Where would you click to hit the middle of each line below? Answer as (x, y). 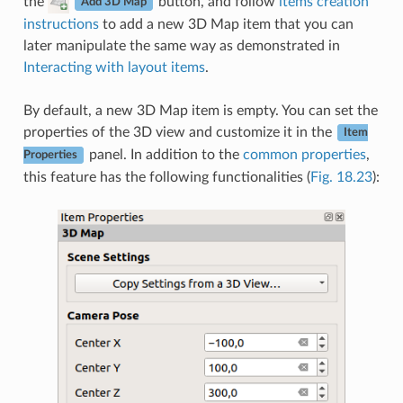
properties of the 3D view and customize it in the (179, 132)
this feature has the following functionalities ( (166, 177)
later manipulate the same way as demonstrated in (181, 45)
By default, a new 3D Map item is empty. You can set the (200, 110)
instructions (61, 24)
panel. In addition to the (164, 154)
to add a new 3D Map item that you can (226, 24)
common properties (304, 154)
